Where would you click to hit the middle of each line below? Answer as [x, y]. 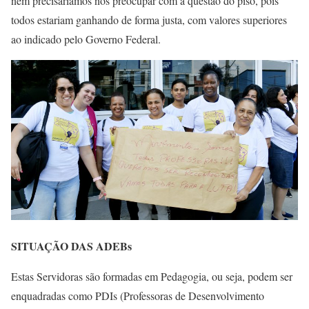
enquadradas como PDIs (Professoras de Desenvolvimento [138, 295]
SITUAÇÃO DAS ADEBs [71, 246]
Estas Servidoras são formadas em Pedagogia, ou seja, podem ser [152, 276]
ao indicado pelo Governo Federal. [86, 39]
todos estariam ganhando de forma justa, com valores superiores [149, 20]
